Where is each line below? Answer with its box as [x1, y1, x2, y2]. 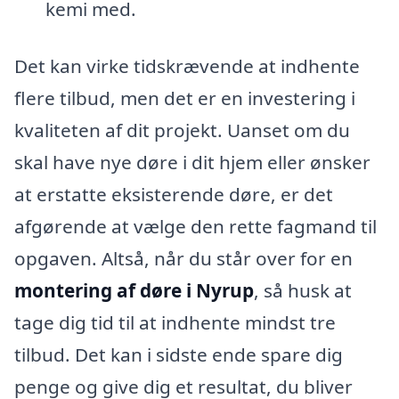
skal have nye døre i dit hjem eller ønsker [14, 150, 370, 175]
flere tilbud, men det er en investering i [14, 85, 355, 111]
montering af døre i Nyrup [14, 278, 254, 304]
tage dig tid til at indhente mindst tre [14, 310, 336, 336]
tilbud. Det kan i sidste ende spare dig [14, 342, 343, 368]
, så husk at [254, 278, 352, 304]
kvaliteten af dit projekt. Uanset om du [14, 118, 350, 143]
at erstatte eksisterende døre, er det [14, 182, 333, 208]
